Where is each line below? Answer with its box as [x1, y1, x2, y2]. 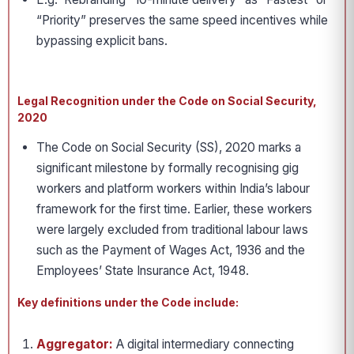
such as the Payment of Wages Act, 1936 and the [36, 243, 305, 258]
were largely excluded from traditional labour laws [36, 222, 308, 237]
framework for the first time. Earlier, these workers [36, 201, 312, 217]
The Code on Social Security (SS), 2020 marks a [36, 140, 301, 155]
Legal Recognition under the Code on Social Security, [17, 94, 317, 107]
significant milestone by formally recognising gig [36, 160, 299, 175]
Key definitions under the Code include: [17, 296, 239, 309]
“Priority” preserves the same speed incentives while [36, 13, 328, 28]
